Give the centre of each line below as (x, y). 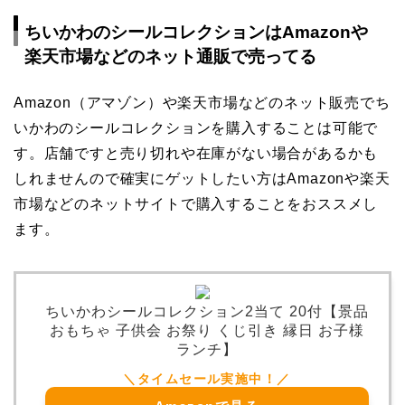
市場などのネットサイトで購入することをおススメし (196, 204)
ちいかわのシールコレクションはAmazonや (196, 33)
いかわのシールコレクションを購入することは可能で (196, 128)
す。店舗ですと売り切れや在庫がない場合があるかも (196, 154)
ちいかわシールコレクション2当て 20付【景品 (207, 312)
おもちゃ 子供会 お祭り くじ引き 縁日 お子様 (207, 331)
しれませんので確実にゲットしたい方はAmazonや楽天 (202, 179)
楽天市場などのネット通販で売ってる (170, 57)
